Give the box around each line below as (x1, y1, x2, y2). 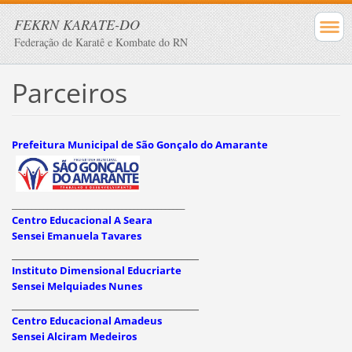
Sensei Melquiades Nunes (11, 278, 142, 293)
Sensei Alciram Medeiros (11, 328, 137, 343)
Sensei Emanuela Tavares (11, 228, 141, 243)
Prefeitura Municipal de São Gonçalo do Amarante (11, 137, 268, 152)
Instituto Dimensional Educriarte (11, 262, 181, 277)
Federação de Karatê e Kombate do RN (14, 35, 188, 49)
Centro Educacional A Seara (11, 212, 152, 227)
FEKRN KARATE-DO (14, 15, 140, 34)
